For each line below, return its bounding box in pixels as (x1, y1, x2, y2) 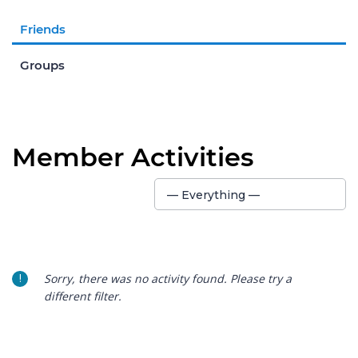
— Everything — (167, 187, 260, 202)
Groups (20, 57, 65, 73)
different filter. (44, 288, 121, 304)
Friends (20, 21, 66, 37)
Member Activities (12, 141, 253, 173)
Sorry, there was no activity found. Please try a (44, 270, 292, 286)
